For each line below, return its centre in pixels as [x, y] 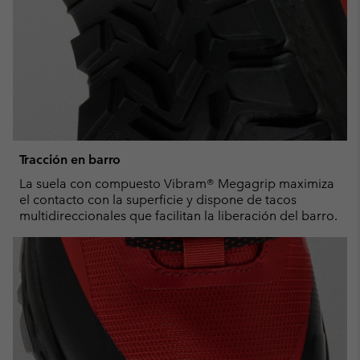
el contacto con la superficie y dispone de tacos [158, 199]
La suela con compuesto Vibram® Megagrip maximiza [177, 183]
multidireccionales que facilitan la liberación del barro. [178, 215]
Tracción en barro [70, 159]
